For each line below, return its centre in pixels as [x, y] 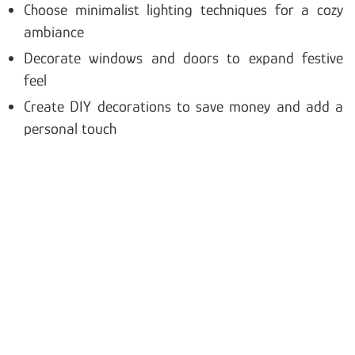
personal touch [70, 128]
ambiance [54, 31]
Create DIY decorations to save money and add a [183, 106]
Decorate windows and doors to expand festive [183, 57]
